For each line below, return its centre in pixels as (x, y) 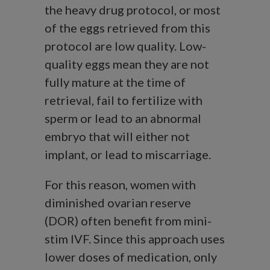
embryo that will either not (117, 137)
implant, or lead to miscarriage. (128, 155)
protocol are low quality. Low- (125, 46)
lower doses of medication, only (131, 257)
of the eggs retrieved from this (127, 28)
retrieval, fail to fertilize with (124, 100)
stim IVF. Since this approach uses (135, 239)
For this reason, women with (120, 185)
